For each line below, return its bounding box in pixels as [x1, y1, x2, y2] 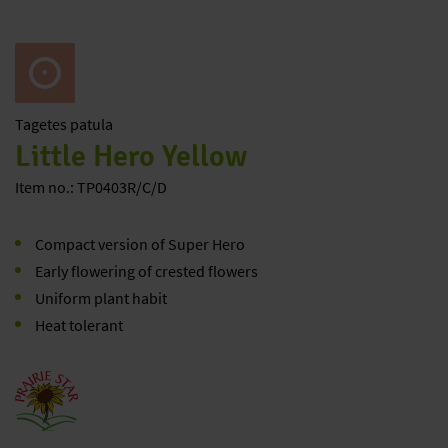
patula [70, 114, 113, 134]
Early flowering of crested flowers [34, 261, 258, 281]
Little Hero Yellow [15, 138, 247, 174]
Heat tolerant [34, 315, 123, 335]
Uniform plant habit [34, 288, 167, 308]
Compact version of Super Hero [34, 234, 245, 254]
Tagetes [15, 114, 70, 134]
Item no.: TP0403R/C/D [15, 177, 167, 197]
